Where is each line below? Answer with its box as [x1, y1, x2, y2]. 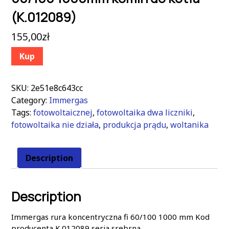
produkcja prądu [103, 119, 166, 130]
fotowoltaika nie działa [11, 119, 99, 130]
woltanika [170, 119, 209, 130]
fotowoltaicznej [33, 106, 93, 118]
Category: [11, 94, 49, 106]
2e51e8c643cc [31, 82, 83, 94]
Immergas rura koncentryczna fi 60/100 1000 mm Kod [11, 211, 210, 222]
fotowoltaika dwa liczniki [97, 106, 193, 118]
